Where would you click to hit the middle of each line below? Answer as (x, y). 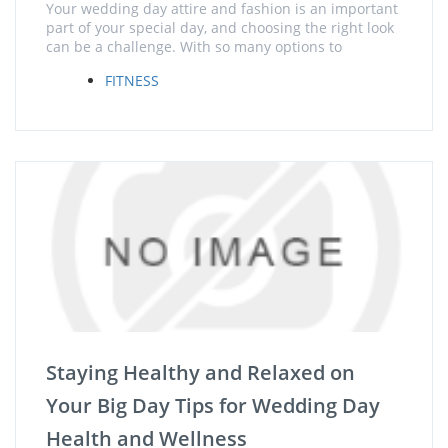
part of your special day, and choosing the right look (220, 27)
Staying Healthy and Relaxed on (200, 372)
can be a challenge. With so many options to (194, 46)
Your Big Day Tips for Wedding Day (213, 405)
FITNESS (132, 80)
